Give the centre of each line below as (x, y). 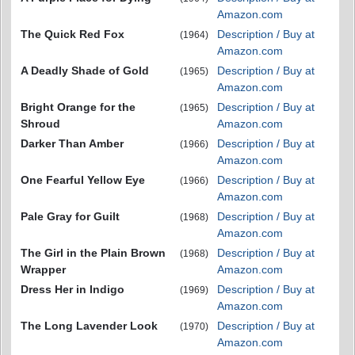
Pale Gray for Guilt (70, 216)
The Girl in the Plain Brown (93, 253)
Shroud (40, 124)
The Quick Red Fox (73, 34)
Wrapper (43, 269)
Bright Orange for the (78, 107)
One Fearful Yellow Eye (83, 180)
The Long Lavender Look (89, 326)
